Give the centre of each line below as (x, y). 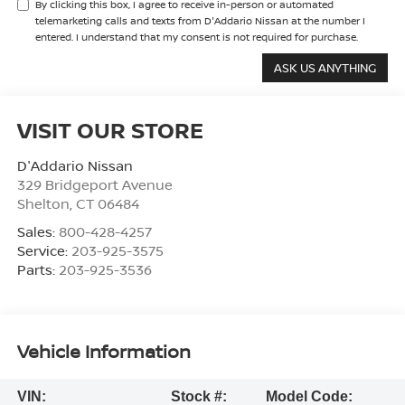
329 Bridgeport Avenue (94, 184)
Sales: (38, 231)
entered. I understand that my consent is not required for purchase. (196, 36)
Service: (44, 250)
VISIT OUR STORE (110, 129)
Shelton (43, 203)
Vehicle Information (104, 352)
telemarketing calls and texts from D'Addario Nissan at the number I (200, 20)
